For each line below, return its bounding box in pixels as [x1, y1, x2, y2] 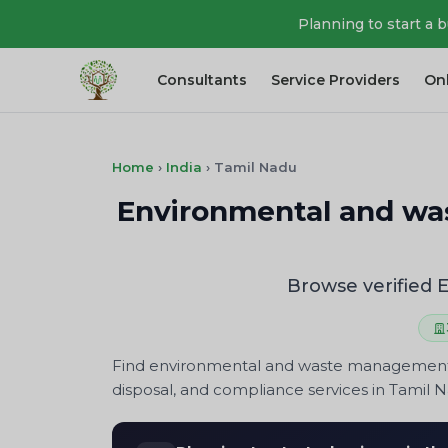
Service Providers [271, 70, 401, 89]
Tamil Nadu [214, 159, 297, 175]
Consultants [157, 70, 248, 89]
